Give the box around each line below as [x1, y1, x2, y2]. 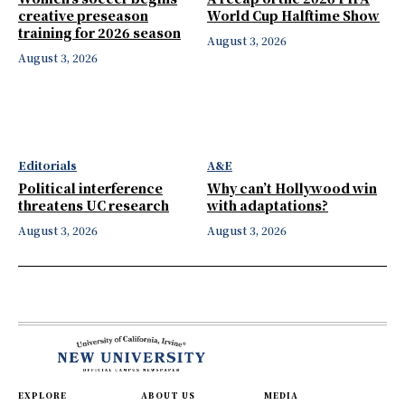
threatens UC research [18, 196, 169, 215]
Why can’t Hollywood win [207, 179, 377, 198]
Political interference [18, 179, 163, 198]
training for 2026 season [18, 23, 181, 42]
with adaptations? [207, 196, 328, 215]
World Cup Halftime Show [207, 5, 380, 24]
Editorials [18, 157, 77, 174]
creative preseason [18, 5, 148, 24]
